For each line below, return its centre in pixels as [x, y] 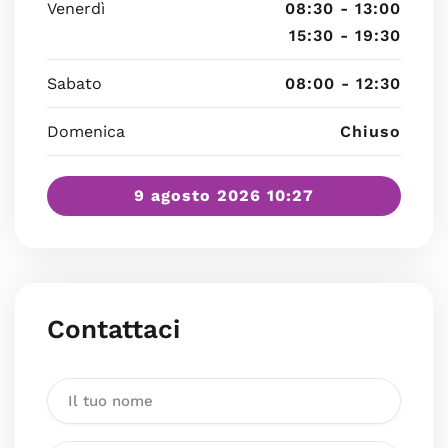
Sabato [74, 83]
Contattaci [113, 329]
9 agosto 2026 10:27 [224, 195]
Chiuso [370, 131]
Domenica [86, 131]
